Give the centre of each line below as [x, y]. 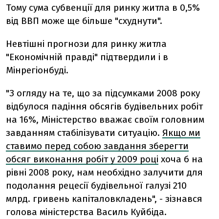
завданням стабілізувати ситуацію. [84, 133]
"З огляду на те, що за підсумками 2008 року [103, 93]
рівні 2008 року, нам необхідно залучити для [104, 172]
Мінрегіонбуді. [37, 70]
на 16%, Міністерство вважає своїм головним [105, 120]
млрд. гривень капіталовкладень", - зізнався [104, 199]
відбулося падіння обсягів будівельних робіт [104, 106]
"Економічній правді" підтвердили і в [87, 57]
